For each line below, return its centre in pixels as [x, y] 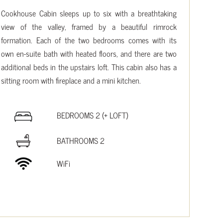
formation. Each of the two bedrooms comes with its [89, 40]
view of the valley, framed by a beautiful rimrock [89, 26]
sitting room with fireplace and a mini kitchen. [71, 80]
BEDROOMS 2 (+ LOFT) [93, 115]
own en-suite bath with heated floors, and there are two [89, 53]
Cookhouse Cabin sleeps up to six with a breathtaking [89, 13]
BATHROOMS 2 [81, 140]
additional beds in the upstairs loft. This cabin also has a [89, 66]
